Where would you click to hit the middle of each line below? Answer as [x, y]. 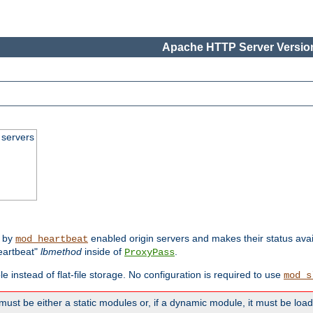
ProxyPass [150, 253]
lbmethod [61, 252]
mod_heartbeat [52, 239]
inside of [103, 252]
